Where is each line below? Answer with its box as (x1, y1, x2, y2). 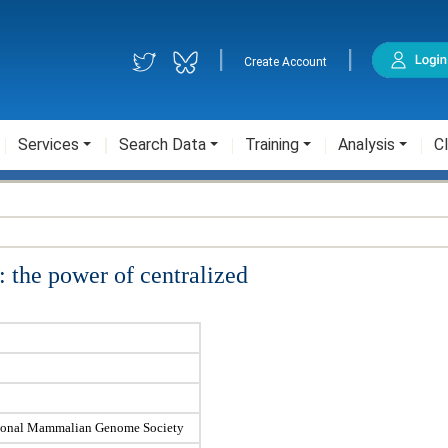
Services (18, 135, 79, 154)
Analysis (338, 135, 395, 154)
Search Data (119, 135, 206, 154)
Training (245, 135, 299, 154)
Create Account (244, 55, 328, 69)
